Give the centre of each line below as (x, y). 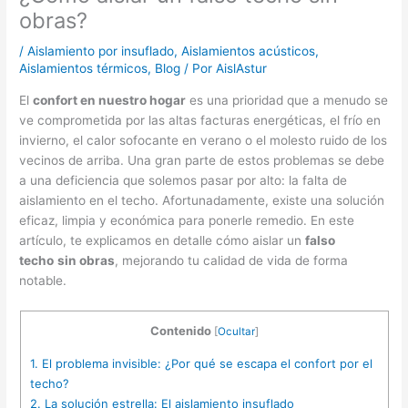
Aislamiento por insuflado (101, 51)
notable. (43, 280)
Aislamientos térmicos (84, 69)
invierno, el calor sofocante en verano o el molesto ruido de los (204, 140)
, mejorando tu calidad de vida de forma (232, 260)
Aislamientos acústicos (249, 51)
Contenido (180, 330)
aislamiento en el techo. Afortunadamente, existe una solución (202, 200)
